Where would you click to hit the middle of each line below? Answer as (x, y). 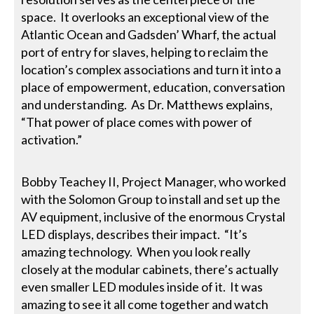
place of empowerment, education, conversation (153, 87)
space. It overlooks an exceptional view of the (145, 16)
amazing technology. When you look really (136, 251)
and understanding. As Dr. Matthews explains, (147, 104)
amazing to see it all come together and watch (145, 304)
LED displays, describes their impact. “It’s (135, 234)
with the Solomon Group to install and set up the (151, 199)
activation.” (52, 139)
